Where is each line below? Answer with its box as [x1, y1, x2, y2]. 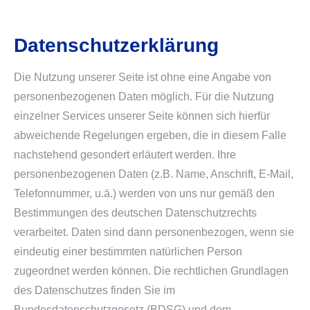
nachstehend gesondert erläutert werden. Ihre [14, 149, 236, 161]
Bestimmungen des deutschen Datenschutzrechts [14, 207, 257, 219]
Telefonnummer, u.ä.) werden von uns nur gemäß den [14, 188, 275, 199]
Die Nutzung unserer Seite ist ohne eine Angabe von [14, 71, 271, 83]
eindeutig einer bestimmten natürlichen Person [14, 246, 242, 257]
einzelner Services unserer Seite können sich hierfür [14, 110, 270, 122]
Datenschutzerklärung [14, 35, 219, 56]
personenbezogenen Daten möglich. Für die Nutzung [14, 91, 274, 102]
